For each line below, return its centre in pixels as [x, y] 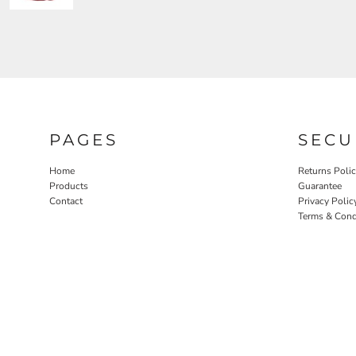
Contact [66, 201]
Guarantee [320, 186]
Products [69, 186]
